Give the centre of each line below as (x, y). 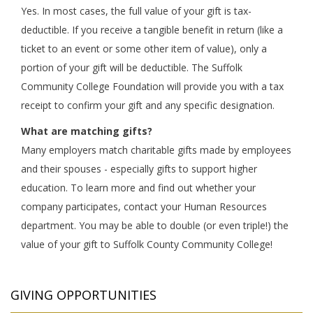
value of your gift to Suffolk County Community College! (147, 244)
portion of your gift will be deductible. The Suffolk (132, 67)
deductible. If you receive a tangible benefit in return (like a (152, 30)
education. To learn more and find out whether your (138, 188)
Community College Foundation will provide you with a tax (152, 86)
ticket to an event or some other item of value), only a (144, 49)
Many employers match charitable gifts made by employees (156, 150)
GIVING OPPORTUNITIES (83, 295)
